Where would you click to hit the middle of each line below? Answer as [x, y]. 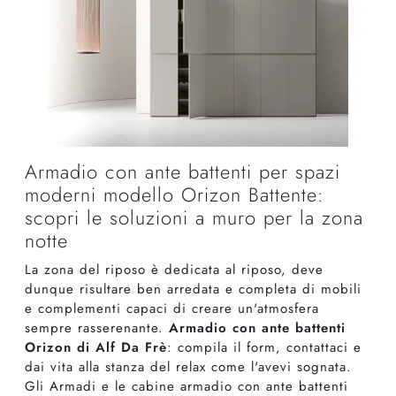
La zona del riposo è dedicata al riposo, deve [174, 270]
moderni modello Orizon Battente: [175, 195]
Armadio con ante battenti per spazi [183, 172]
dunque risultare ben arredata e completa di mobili [193, 289]
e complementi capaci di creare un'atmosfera [172, 309]
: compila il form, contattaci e [264, 348]
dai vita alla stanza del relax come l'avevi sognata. [188, 367]
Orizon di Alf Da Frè [96, 348]
